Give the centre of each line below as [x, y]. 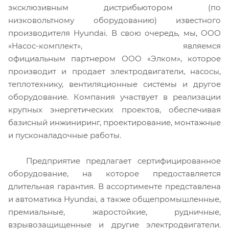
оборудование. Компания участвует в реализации [114, 97]
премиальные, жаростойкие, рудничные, [114, 212]
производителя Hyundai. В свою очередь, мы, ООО [114, 33]
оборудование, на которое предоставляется [114, 173]
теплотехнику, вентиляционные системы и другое [114, 84]
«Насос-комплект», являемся [114, 46]
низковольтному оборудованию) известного [114, 20]
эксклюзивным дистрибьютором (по [114, 7]
